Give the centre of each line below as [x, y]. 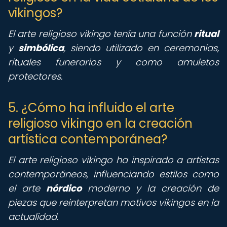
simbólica [41, 48]
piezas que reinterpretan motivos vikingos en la [113, 202]
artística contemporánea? [88, 139]
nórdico [64, 188]
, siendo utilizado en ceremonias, [141, 48]
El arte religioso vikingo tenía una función [101, 34]
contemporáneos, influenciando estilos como [113, 174]
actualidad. [33, 217]
